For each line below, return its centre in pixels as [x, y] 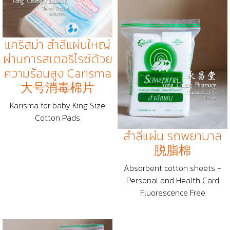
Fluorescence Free [172, 192]
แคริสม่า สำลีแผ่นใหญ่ [57, 44]
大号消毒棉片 [57, 87]
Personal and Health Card [172, 180]
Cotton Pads [57, 117]
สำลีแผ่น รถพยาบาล [172, 136]
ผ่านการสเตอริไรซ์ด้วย [57, 59]
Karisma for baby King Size [57, 105]
